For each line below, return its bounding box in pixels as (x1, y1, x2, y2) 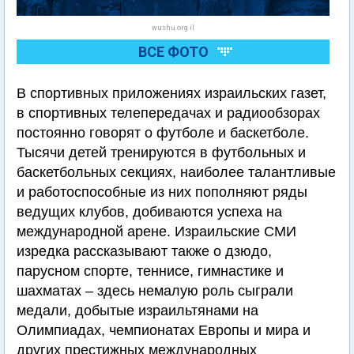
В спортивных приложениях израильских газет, (17, 85, 326, 102)
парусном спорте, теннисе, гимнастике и (17, 263, 284, 280)
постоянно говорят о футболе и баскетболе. (17, 125, 309, 141)
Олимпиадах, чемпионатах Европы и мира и (17, 322, 311, 339)
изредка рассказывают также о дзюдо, (17, 243, 272, 260)
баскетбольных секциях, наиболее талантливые (17, 164, 336, 181)
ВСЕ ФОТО (137, 43, 209, 61)
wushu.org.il (152, 24, 194, 32)
